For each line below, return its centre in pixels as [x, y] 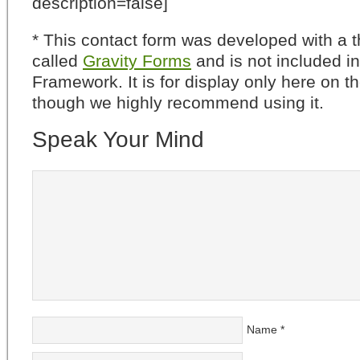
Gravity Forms [137, 61]
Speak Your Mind [118, 139]
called [57, 61]
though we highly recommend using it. [178, 102]
